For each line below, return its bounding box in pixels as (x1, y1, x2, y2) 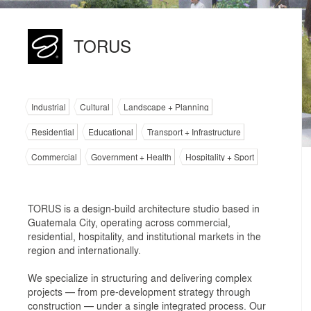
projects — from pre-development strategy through (28, 285, 251, 299)
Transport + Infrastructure (147, 126, 241, 138)
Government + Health (91, 151, 171, 163)
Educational (88, 126, 133, 138)
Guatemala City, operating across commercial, (28, 215, 230, 229)
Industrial (31, 101, 66, 113)
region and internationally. (28, 243, 141, 257)
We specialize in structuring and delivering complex (28, 271, 252, 285)
